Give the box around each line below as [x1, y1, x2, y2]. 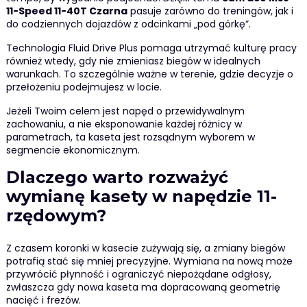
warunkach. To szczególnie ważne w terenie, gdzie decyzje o [5, 67, 293, 82]
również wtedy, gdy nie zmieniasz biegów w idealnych [5, 54, 260, 69]
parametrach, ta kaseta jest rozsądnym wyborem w [5, 130, 255, 145]
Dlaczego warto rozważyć [5, 167, 228, 188]
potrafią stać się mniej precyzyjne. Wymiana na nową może [5, 254, 293, 268]
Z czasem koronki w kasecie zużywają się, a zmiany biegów [5, 241, 285, 255]
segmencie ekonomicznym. [5, 143, 140, 158]
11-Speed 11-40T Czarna [5, 4, 127, 19]
